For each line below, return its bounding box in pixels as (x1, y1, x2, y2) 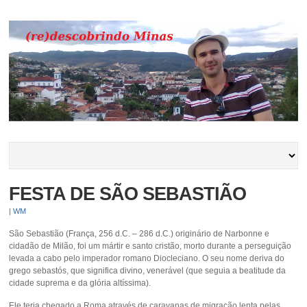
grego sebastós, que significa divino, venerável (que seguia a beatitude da (9, 265, 286, 275)
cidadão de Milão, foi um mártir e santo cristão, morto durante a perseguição (9, 241, 292, 251)
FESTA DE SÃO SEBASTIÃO (9, 183, 247, 204)
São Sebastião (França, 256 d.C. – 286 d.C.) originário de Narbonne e (9, 228, 270, 238)
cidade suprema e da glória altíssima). (9, 278, 151, 288)
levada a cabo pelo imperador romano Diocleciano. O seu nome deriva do (9, 253, 285, 263)
